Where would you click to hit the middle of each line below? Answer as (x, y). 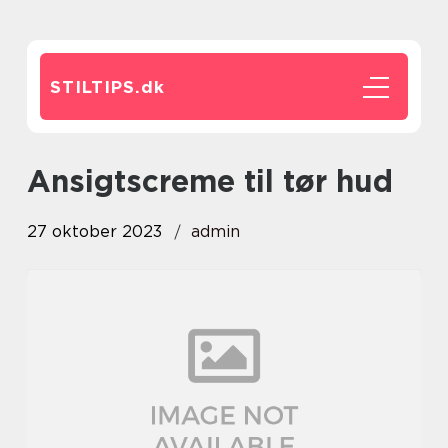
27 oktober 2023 (94, 231)
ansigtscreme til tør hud (222, 181)
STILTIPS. (95, 87)
